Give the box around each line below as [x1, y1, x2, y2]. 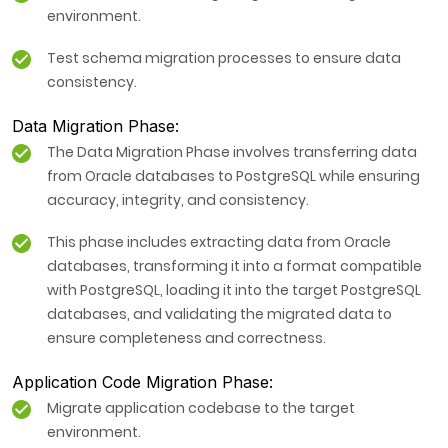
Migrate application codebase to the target [47, 398, 355, 419]
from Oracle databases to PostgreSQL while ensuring [47, 166, 420, 187]
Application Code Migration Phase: [12, 372, 273, 393]
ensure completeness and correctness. [47, 328, 326, 349]
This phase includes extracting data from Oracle [47, 232, 391, 253]
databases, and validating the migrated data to [47, 304, 392, 325]
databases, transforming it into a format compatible [47, 256, 422, 277]
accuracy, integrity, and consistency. [47, 190, 309, 211]
